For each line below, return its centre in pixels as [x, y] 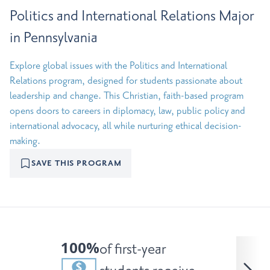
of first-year [133, 249]
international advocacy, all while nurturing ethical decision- [126, 126]
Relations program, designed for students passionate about [126, 81]
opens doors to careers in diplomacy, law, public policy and [127, 111]
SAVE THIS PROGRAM [77, 163]
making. [25, 141]
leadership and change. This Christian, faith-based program [127, 96]
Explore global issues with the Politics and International [118, 66]
